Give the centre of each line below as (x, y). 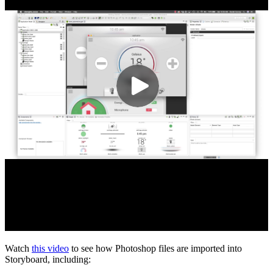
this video (50, 249)
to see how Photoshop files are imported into (155, 249)
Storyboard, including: (48, 260)
